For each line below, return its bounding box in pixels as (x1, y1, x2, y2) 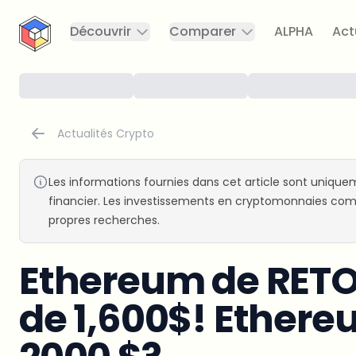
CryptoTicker (9, 6, 92, 24)
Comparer (169, 22, 236, 41)
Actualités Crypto (57, 126, 154, 141)
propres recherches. (48, 212, 160, 228)
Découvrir (70, 22, 131, 41)
